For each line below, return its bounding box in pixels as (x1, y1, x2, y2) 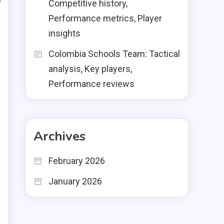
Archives (33, 127, 85, 145)
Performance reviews (48, 78, 134, 89)
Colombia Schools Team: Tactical (48, 48, 180, 59)
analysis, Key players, (48, 63, 132, 74)
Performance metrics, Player (48, 13, 162, 23)
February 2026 (48, 155, 105, 166)
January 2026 (48, 176, 102, 186)
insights (48, 28, 80, 38)
